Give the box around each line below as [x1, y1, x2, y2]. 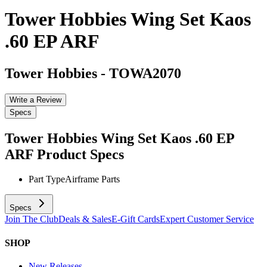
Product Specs [37, 146, 124, 162]
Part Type [29, 174, 65, 185]
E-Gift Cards [111, 214, 160, 225]
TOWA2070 [109, 65, 181, 81]
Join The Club [5, 214, 58, 225]
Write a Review [10, 95, 61, 104]
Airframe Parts [65, 174, 120, 185]
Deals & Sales [58, 214, 111, 225]
